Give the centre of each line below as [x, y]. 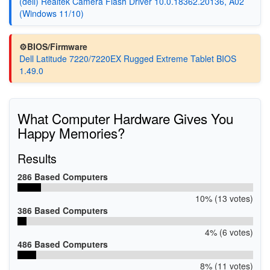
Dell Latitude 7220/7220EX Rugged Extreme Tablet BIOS [127, 58]
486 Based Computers [62, 244]
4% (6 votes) [229, 232]
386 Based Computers [62, 210]
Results [37, 158]
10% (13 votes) [224, 198]
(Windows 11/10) [51, 13]
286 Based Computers [62, 176]
